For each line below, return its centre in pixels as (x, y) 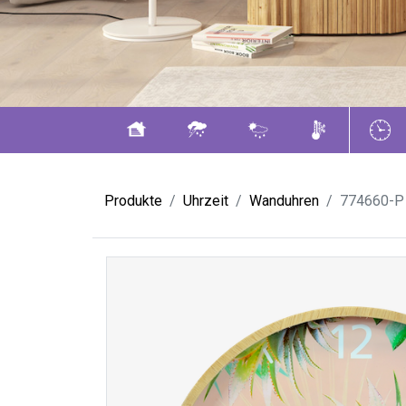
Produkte (133, 201)
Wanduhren (284, 201)
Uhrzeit (206, 201)
